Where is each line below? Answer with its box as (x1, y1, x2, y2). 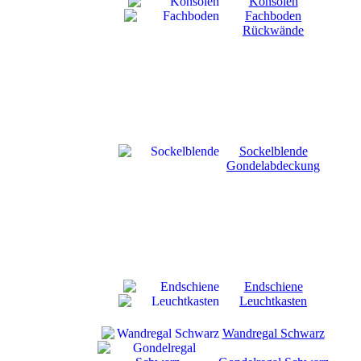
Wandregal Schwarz (222, 326, 325, 340)
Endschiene (243, 280, 303, 293)
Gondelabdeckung (226, 159, 320, 172)
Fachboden (245, 9, 301, 23)
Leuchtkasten (239, 294, 307, 308)
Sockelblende (239, 144, 308, 158)
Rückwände (243, 23, 304, 37)
